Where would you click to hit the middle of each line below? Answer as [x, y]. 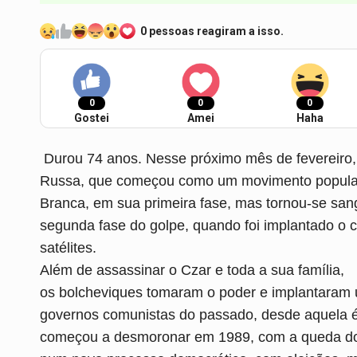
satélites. [68, 247]
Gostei [92, 118]
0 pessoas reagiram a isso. [212, 31]
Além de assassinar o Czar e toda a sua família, [192, 270]
